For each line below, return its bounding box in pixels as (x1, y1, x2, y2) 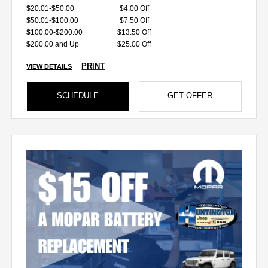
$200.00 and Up (26, 39, 80, 48)
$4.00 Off (119, 4, 149, 13)
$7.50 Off (119, 16, 149, 25)
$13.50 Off (117, 28, 151, 36)
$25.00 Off (117, 39, 151, 48)
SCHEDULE (57, 90, 99, 100)
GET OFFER (167, 90, 213, 100)
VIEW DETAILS (26, 62, 72, 70)
